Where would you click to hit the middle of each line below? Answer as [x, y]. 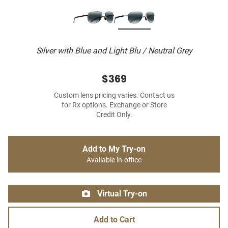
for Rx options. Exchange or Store [114, 105]
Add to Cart [114, 220]
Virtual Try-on [121, 194]
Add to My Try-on [114, 149]
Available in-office [114, 160]
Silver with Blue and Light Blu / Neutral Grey [114, 51]
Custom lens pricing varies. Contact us [114, 96]
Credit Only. [114, 115]
